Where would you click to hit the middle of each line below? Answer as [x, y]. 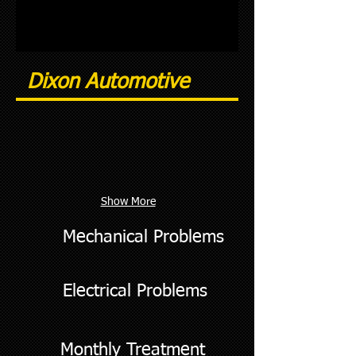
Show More [128, 202]
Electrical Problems [135, 292]
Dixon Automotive [111, 83]
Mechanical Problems [143, 238]
